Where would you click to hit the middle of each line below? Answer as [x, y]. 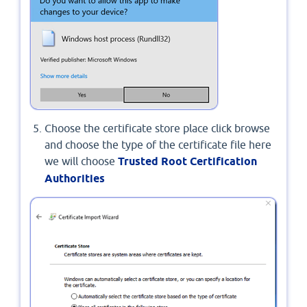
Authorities [75, 179]
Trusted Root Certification [187, 162]
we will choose [81, 161]
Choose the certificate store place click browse [157, 128]
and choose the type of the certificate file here [158, 145]
